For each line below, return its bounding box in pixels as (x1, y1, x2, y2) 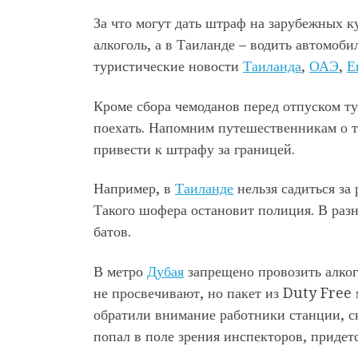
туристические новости (93, 58, 243, 75)
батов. (93, 223, 135, 241)
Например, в (93, 180, 175, 197)
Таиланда (243, 58, 301, 75)
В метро (93, 262, 147, 280)
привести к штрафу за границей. (93, 140, 299, 157)
